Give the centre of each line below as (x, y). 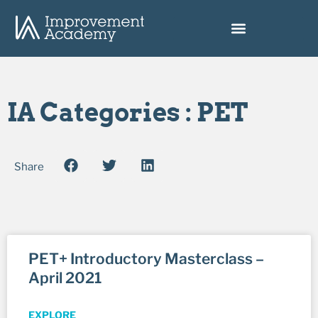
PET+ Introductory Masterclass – (146, 258)
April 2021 (65, 278)
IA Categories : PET (127, 112)
